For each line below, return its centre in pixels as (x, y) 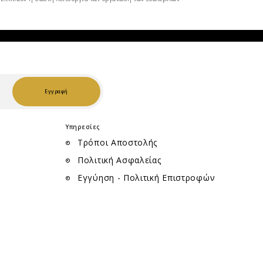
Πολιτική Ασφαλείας (119, 160)
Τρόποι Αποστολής (118, 142)
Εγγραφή (56, 91)
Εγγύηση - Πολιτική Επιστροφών (146, 177)
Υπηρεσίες (83, 127)
